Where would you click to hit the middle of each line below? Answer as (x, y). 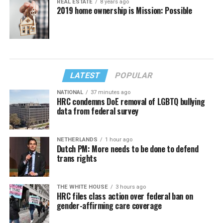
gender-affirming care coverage (109, 206)
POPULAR (134, 76)
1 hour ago (118, 140)
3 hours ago (130, 187)
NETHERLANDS (77, 140)
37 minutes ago (110, 93)
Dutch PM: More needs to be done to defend (127, 149)
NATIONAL (70, 93)
